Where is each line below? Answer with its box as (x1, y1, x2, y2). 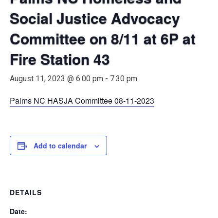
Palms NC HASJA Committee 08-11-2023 (10, 95, 154, 106)
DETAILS (10, 187, 42, 197)
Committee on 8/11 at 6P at (10, 28, 196, 49)
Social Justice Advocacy (10, 7, 180, 28)
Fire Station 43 (10, 48, 110, 69)
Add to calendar (34, 141, 87, 150)
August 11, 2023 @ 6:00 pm (10, 74, 103, 83)
